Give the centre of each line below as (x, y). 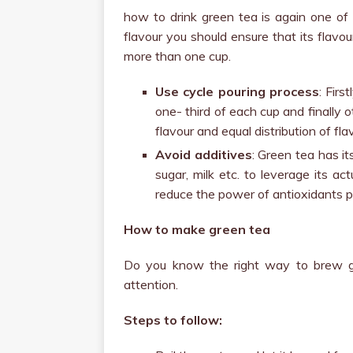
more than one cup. (177, 56)
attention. (151, 284)
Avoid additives (204, 154)
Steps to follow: (173, 320)
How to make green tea (197, 229)
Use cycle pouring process (237, 91)
